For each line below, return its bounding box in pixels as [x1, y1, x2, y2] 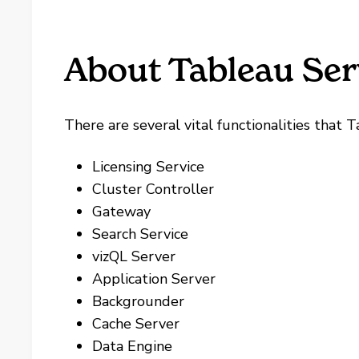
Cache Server [92, 314, 180, 333]
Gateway [92, 202, 151, 221]
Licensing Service [92, 157, 205, 176]
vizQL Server [92, 247, 176, 266]
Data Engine [92, 337, 173, 356]
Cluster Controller [92, 179, 215, 199]
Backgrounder [92, 292, 185, 311]
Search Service [92, 224, 189, 244]
